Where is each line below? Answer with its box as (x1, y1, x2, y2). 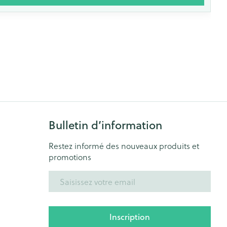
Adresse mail (48, 169, 96, 181)
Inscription (109, 211, 150, 222)
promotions (48, 151, 91, 163)
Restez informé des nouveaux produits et (48, 140, 199, 152)
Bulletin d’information (48, 117, 162, 133)
